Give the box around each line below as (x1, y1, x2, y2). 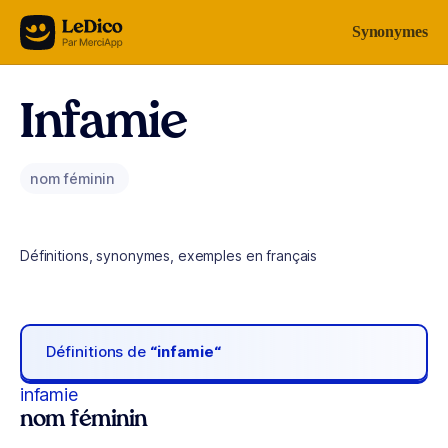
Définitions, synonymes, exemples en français (20, 247, 318, 264)
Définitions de (46, 342, 151, 362)
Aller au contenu (24, 19, 128, 36)
